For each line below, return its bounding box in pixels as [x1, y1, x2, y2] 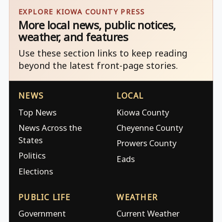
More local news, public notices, [18, 17, 176, 33]
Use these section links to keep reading [18, 47, 187, 59]
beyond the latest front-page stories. [18, 59, 178, 71]
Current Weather [116, 208, 180, 220]
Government [18, 208, 66, 220]
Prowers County [116, 137, 177, 149]
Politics [18, 150, 46, 162]
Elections [18, 165, 53, 177]
